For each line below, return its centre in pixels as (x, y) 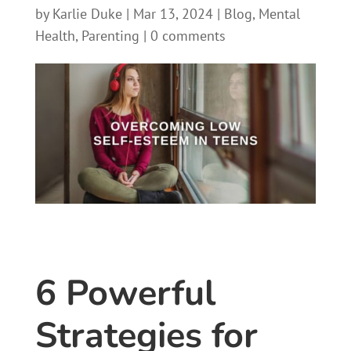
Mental (279, 13)
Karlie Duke (87, 13)
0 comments (188, 35)
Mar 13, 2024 (173, 13)
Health (55, 35)
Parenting (110, 35)
